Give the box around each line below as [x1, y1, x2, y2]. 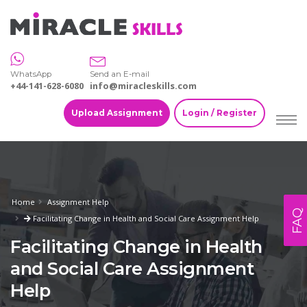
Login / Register [182, 108, 257, 119]
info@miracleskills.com [90, 79, 197, 93]
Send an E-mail [90, 69, 149, 79]
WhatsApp [10, 69, 51, 79]
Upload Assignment [71, 108, 162, 119]
